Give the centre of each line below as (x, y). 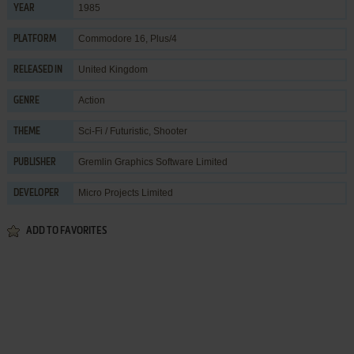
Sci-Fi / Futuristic (113, 131)
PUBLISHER (34, 162)
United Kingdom (113, 69)
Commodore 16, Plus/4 (127, 38)
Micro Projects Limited (125, 192)
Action (91, 100)
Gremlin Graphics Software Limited (153, 162)
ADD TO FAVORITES (66, 231)
